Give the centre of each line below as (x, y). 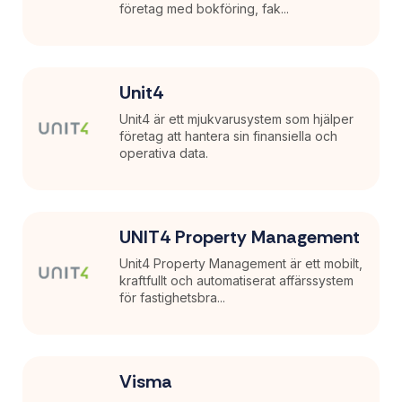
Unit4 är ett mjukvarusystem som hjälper (237, 118)
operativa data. (164, 153)
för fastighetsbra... (173, 297)
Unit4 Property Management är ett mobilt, (241, 263)
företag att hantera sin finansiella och (229, 135)
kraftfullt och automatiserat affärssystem (237, 280)
